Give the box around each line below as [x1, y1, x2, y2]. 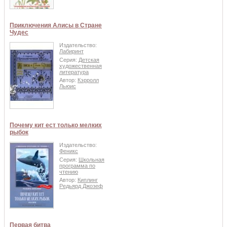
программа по [59, 162, 95, 169]
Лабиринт [59, 48, 84, 55]
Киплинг [78, 177, 98, 183]
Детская [79, 56, 99, 63]
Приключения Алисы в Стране [10, 22, 102, 29]
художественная [59, 62, 102, 69]
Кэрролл [78, 77, 99, 84]
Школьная [79, 156, 104, 163]
